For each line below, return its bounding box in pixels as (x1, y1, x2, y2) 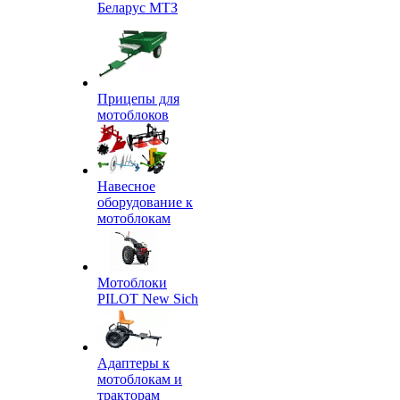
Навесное (97, 179, 155, 194)
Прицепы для (97, 91, 179, 106)
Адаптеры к (97, 355, 170, 371)
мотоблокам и (97, 371, 182, 387)
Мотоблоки (97, 275, 167, 290)
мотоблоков (97, 107, 169, 122)
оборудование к (97, 195, 193, 210)
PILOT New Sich (97, 291, 198, 306)
